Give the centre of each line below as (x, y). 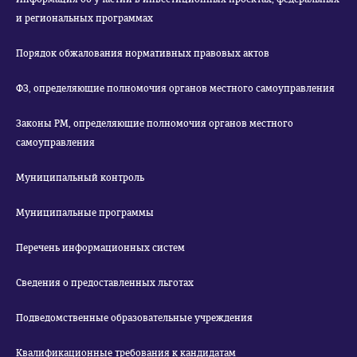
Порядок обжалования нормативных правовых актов (143, 53)
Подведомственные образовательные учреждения (134, 318)
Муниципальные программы (85, 213)
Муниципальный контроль (80, 178)
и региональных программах (84, 18)
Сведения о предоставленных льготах (105, 283)
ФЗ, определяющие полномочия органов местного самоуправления (175, 88)
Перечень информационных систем (100, 248)
